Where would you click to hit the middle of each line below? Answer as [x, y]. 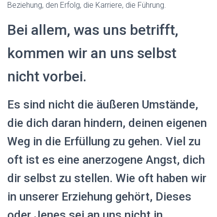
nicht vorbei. [47, 77]
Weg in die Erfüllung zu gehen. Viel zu [104, 142]
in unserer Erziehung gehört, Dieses [99, 197]
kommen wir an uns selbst [92, 53]
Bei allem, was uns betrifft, [93, 30]
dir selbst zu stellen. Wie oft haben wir [107, 178]
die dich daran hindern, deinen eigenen [107, 123]
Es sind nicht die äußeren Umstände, [103, 105]
